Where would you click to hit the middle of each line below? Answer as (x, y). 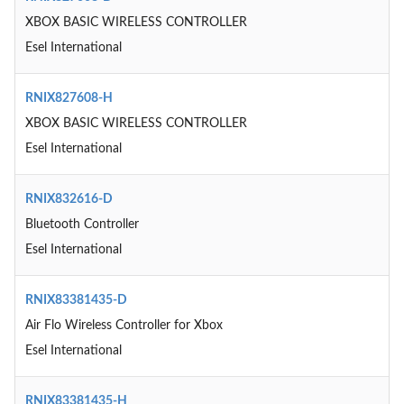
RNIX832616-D (69, 199)
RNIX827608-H (69, 98)
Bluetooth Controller (82, 225)
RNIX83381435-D (76, 300)
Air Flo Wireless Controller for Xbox (124, 326)
